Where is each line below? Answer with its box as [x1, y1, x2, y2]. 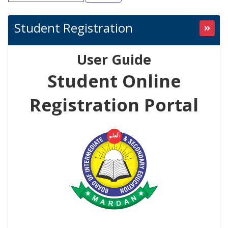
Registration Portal [30, 93, 198, 117]
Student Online [47, 69, 181, 93]
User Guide [77, 50, 151, 69]
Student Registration [14, 19, 133, 36]
